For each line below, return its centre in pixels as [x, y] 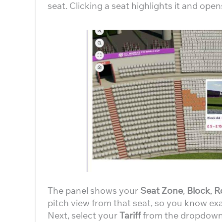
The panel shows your [94, 191]
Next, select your [83, 215]
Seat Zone [162, 191]
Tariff [130, 215]
